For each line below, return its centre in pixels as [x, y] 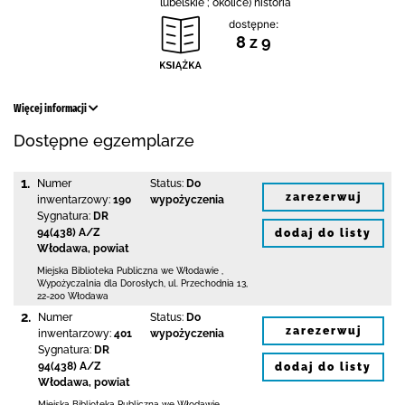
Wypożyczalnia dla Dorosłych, [103, 283]
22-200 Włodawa [73, 296]
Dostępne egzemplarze [104, 141]
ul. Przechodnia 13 [207, 283]
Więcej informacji [51, 108]
